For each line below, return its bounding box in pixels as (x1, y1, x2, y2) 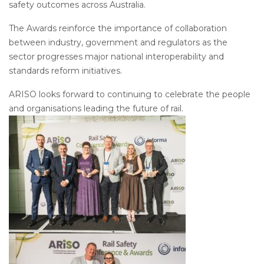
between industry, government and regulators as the (9, 37, 227, 48)
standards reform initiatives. (9, 65, 122, 76)
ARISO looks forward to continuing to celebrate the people (9, 88, 250, 100)
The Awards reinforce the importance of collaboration (9, 22, 227, 34)
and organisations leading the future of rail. (9, 103, 183, 114)
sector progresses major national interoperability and (9, 51, 224, 62)
